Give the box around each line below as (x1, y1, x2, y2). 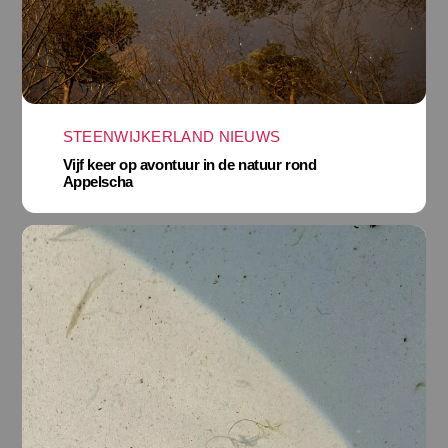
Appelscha (62, 173, 133, 191)
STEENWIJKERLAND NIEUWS (62, 127, 281, 145)
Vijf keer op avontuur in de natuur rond (62, 156, 317, 174)
